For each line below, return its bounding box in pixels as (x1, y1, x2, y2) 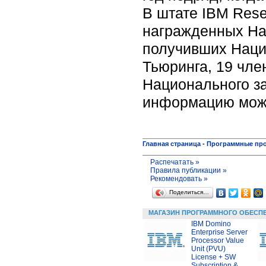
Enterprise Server (191, 227, 248, 236)
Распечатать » (150, 157, 199, 166)
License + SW (191, 252, 236, 261)
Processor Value (191, 236, 244, 245)
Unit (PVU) (191, 244, 226, 253)
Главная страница (142, 140, 201, 147)
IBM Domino (191, 219, 231, 228)
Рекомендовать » (150, 174, 208, 183)
